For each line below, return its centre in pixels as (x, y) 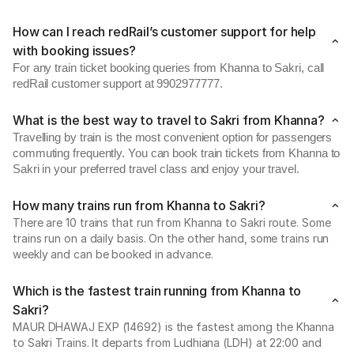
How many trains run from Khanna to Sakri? (139, 205)
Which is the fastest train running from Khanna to (157, 291)
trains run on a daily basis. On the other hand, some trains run (171, 238)
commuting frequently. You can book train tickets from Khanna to (177, 153)
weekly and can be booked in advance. (113, 254)
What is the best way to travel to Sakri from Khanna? (169, 120)
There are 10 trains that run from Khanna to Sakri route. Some (172, 222)
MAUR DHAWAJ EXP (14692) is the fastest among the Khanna (174, 327)
